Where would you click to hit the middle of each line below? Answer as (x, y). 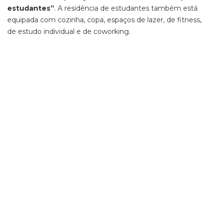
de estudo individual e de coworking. (69, 31)
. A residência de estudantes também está (126, 8)
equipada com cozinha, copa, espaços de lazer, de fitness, (104, 20)
